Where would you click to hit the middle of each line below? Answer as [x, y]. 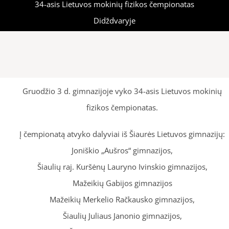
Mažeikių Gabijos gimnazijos [122, 183]
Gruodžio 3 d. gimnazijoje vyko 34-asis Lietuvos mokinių [122, 91]
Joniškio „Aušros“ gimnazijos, [122, 150]
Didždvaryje [114, 20]
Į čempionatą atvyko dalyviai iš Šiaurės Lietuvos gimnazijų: [122, 134]
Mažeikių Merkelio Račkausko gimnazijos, [122, 199]
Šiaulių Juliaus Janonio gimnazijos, [122, 216]
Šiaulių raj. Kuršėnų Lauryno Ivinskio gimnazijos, [122, 167]
